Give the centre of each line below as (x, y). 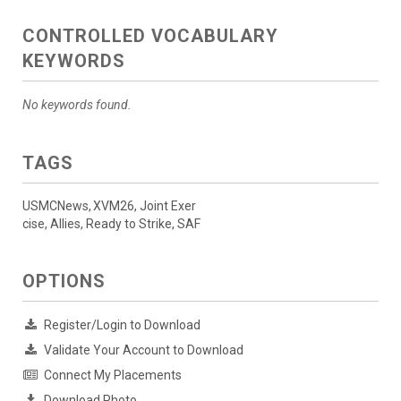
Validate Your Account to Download (144, 350)
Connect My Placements (113, 375)
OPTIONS (64, 282)
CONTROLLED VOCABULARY (150, 36)
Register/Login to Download (122, 325)
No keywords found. (77, 105)
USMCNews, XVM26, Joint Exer (109, 206)
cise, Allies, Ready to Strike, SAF (111, 224)
